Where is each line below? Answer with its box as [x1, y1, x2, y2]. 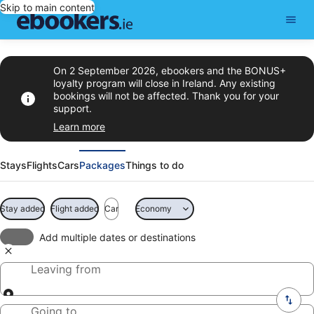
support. [53, 102, 92, 114]
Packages [79, 159, 125, 171]
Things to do [125, 159, 184, 171]
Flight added [50, 203, 99, 214]
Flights [27, 159, 57, 171]
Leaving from [31, 262, 101, 276]
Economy [135, 203, 172, 214]
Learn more [53, 121, 105, 132]
